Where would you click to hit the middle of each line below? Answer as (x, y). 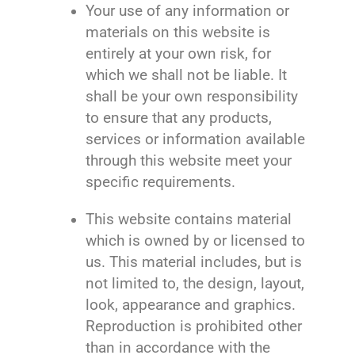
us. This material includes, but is (194, 262)
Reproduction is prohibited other (194, 326)
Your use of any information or (188, 11)
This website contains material (189, 219)
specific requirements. (161, 182)
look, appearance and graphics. (191, 305)
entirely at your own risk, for (179, 54)
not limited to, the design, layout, (195, 284)
